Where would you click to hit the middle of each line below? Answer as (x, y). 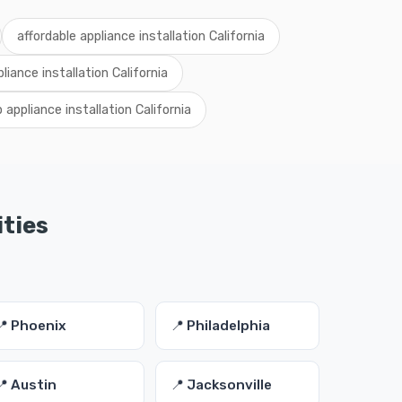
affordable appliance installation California (140, 36)
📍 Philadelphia (220, 326)
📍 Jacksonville (221, 385)
